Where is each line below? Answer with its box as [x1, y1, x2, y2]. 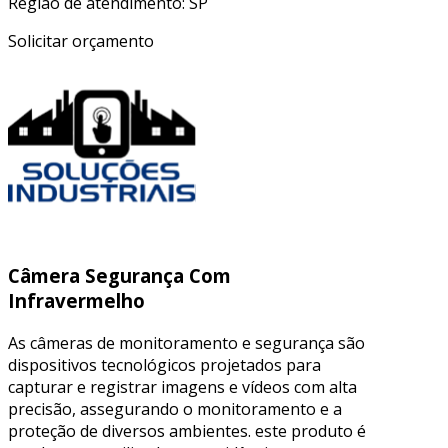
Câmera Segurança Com [8, 263, 231, 289]
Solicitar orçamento [8, 29, 154, 52]
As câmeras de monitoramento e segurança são [8, 331, 365, 354]
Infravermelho [8, 288, 145, 314]
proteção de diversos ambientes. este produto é [8, 419, 366, 442]
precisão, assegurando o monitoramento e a [8, 397, 342, 420]
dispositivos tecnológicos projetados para [8, 353, 321, 376]
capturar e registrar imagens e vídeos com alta [8, 375, 357, 398]
